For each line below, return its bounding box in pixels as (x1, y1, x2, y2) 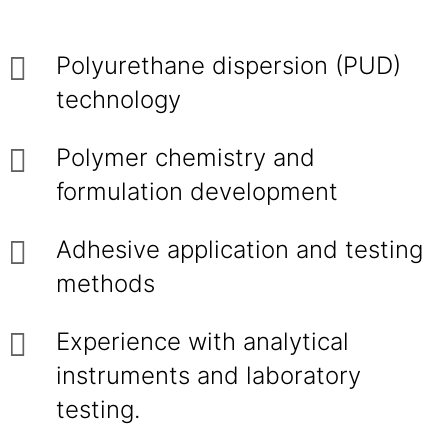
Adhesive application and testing (56, 235, 423, 264)
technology (56, 85, 181, 114)
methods (56, 269, 155, 298)
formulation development (56, 177, 338, 206)
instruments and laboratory (56, 361, 361, 390)
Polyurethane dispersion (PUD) (56, 51, 401, 80)
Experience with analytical (56, 327, 349, 356)
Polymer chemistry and (56, 143, 315, 172)
